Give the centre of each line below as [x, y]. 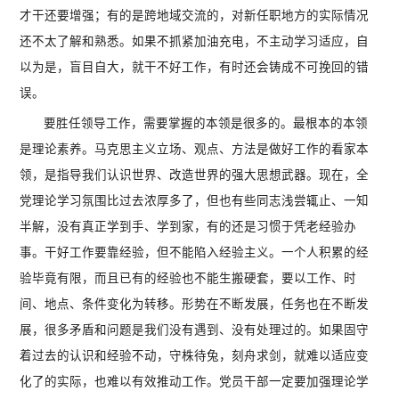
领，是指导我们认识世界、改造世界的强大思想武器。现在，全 [195, 175]
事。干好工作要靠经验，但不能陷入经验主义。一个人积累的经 [195, 252]
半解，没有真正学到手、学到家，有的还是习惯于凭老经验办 [188, 227]
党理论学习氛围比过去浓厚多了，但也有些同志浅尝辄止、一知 [195, 201]
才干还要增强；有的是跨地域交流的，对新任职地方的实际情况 [195, 16]
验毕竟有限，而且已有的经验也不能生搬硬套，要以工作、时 [188, 278]
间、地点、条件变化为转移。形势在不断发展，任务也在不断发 [195, 304]
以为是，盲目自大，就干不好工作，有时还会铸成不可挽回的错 [195, 67]
